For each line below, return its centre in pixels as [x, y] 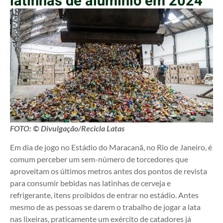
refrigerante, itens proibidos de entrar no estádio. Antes [104, 195]
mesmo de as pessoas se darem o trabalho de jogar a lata [105, 207]
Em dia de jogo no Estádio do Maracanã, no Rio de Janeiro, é [111, 147]
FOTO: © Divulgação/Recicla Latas [67, 128]
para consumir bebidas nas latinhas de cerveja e [90, 183]
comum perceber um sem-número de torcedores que [99, 159]
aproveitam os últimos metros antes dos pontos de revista [109, 171]
